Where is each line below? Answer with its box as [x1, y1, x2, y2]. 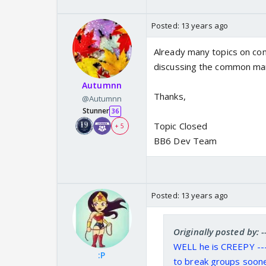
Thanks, [154, 90, 186, 103]
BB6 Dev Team [154, 135, 217, 147]
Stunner [82, 106, 110, 116]
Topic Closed [154, 120, 208, 132]
